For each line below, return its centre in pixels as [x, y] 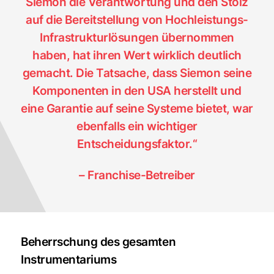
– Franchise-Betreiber [137, 175]
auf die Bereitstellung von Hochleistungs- [137, 20]
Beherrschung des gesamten [98, 242]
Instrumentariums [69, 260]
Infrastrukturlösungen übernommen [137, 38]
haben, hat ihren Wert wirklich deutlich [137, 55]
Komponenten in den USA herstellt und [137, 91]
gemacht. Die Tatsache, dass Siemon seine [137, 73]
